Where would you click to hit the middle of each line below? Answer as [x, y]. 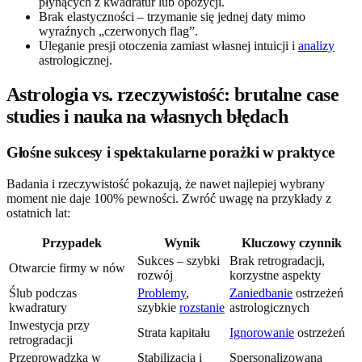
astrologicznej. [76, 61]
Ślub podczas [43, 293]
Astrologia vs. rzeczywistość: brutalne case [173, 94]
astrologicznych [269, 307]
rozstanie [202, 307]
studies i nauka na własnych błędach [147, 116]
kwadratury [38, 307]
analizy [316, 46]
